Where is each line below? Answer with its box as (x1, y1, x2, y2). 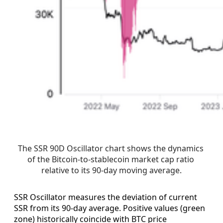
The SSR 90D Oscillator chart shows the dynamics (17, 143, 204, 154)
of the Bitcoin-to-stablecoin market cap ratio (27, 154, 194, 165)
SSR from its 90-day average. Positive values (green (14, 203, 205, 214)
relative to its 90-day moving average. (41, 165, 182, 176)
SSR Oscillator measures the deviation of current (14, 192, 197, 203)
